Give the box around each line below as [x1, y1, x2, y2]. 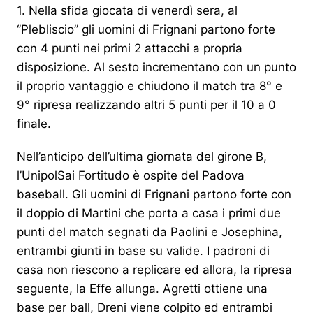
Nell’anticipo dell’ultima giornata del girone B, [17, 150, 267, 164]
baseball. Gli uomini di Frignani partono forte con [17, 187, 291, 202]
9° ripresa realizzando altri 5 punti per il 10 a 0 [17, 98, 276, 112]
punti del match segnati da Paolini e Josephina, [17, 225, 282, 240]
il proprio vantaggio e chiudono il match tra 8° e [17, 79, 282, 94]
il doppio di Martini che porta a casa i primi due [17, 206, 281, 221]
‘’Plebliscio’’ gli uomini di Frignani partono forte [17, 22, 275, 37]
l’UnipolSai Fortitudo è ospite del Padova [17, 168, 245, 183]
